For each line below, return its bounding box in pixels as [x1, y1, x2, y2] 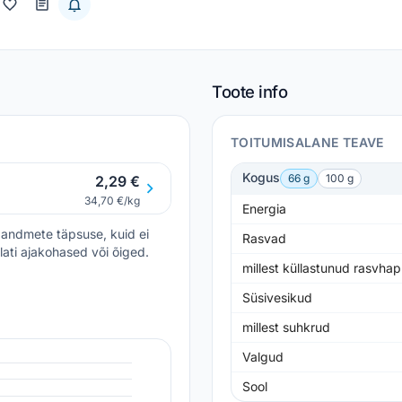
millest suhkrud [242, 319, 330, 335]
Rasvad [242, 231, 286, 246]
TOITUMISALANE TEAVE [231, 135, 384, 150]
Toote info [212, 82, 288, 101]
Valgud [242, 349, 284, 364]
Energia [242, 201, 286, 216]
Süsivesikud [242, 290, 312, 305]
